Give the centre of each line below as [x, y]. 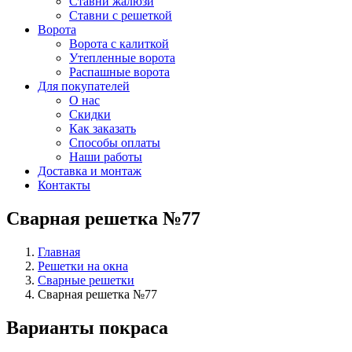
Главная [59, 251]
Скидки [90, 114]
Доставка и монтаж [90, 171]
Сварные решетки [86, 280]
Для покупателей [84, 86]
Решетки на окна [83, 266]
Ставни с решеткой [121, 15]
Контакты [64, 185]
